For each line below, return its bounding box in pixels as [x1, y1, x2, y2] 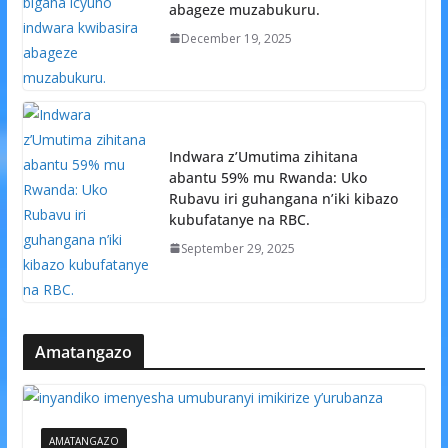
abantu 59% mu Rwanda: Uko [168, 167, 367, 187]
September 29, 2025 [180, 239, 295, 257]
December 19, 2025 [180, 29, 292, 47]
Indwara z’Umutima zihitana [168, 146, 358, 166]
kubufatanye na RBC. [168, 209, 310, 229]
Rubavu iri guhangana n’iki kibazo [168, 188, 398, 208]
